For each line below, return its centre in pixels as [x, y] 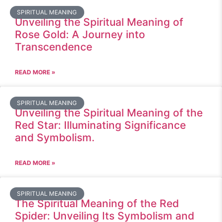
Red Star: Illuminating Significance [100, 125]
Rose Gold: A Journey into [80, 34]
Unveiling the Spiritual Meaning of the [109, 113]
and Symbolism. [55, 138]
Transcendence [54, 47]
